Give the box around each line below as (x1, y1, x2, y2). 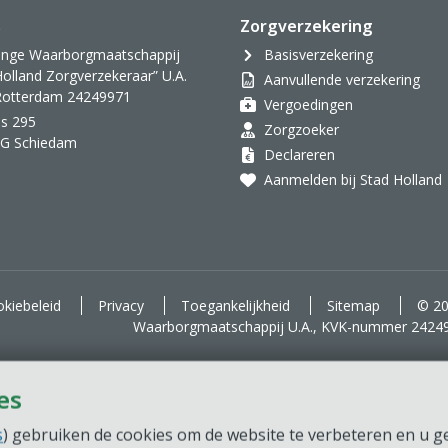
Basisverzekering (264, 45, 373, 64)
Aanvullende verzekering (264, 70, 420, 89)
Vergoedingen (264, 95, 353, 114)
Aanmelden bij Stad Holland (264, 170, 442, 189)
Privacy (97, 296, 144, 315)
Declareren (264, 145, 335, 164)
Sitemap (326, 296, 380, 315)
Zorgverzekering (240, 15, 373, 37)
